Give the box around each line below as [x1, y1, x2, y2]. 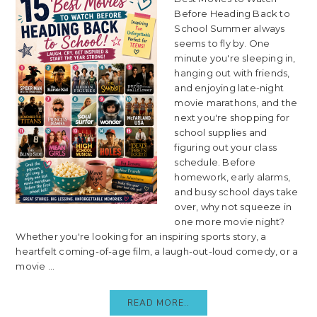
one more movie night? [174, 215, 285, 227]
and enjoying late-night [174, 81, 284, 93]
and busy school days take [174, 185, 299, 197]
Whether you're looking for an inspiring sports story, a [16, 230, 267, 242]
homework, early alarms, [174, 171, 290, 183]
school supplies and [174, 126, 267, 138]
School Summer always [174, 22, 285, 34]
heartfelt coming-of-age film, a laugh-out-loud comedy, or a [16, 245, 299, 257]
